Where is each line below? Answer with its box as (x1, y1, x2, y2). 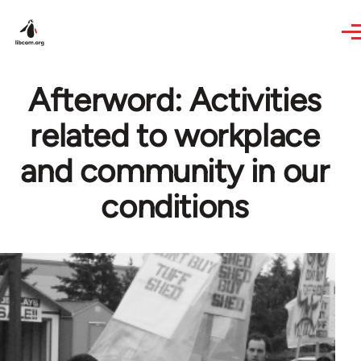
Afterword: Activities (28, 81, 322, 119)
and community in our (20, 151, 330, 190)
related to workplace (30, 116, 320, 155)
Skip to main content (15, 3, 139, 19)
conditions (101, 187, 249, 226)
